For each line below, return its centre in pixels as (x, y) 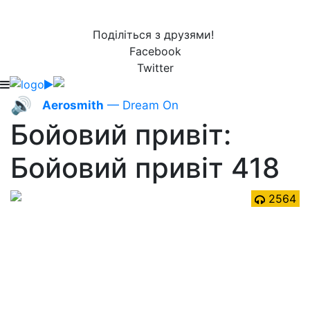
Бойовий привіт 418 (145, 168)
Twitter (155, 68)
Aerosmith (73, 105)
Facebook (155, 51)
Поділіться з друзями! (155, 35)
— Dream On (141, 105)
